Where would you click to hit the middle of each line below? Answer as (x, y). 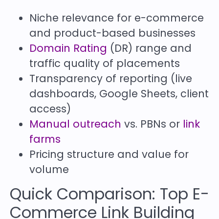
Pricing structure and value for (109, 154)
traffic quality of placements (105, 64)
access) (50, 109)
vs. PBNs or (152, 124)
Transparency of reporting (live (111, 79)
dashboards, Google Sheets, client (119, 94)
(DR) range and (149, 48)
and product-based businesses (112, 33)
